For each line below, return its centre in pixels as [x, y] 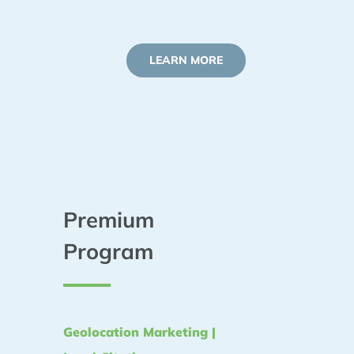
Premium [109, 220]
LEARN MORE [186, 60]
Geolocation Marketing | [139, 332]
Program [108, 251]
